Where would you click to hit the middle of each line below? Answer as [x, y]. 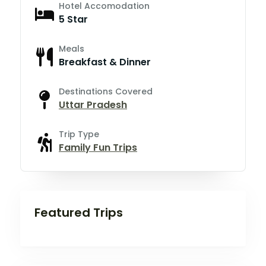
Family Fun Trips [98, 147]
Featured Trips [79, 212]
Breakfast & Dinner [105, 62]
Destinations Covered [106, 91]
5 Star [73, 19]
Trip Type [79, 134]
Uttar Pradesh [93, 104]
